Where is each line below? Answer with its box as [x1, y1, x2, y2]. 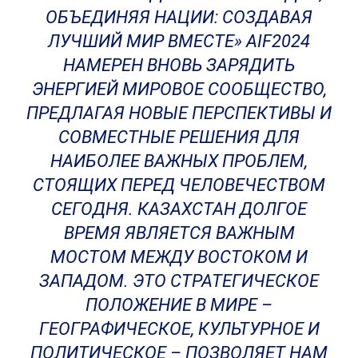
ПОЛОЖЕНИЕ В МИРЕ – [86, 294, 272, 315]
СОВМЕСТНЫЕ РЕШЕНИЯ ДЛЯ [58, 126, 300, 147]
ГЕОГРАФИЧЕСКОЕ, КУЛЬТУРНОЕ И [38, 318, 320, 339]
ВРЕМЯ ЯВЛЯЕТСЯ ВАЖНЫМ [63, 222, 295, 243]
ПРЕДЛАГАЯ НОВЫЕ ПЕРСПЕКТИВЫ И [26, 102, 332, 123]
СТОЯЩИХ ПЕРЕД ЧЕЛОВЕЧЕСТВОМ [33, 174, 325, 195]
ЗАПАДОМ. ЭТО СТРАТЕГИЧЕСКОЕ [39, 270, 319, 291]
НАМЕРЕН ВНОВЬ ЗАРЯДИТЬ [63, 54, 295, 75]
